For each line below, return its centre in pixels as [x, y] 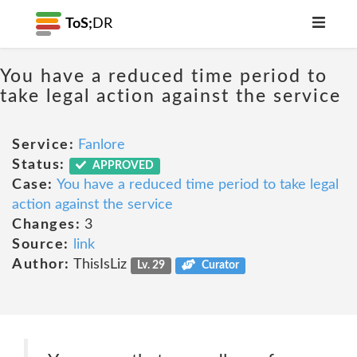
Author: [41, 265]
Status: [39, 165]
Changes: [46, 225]
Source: [41, 245]
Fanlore [102, 145]
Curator [219, 265]
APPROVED [122, 166]
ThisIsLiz [100, 265]
